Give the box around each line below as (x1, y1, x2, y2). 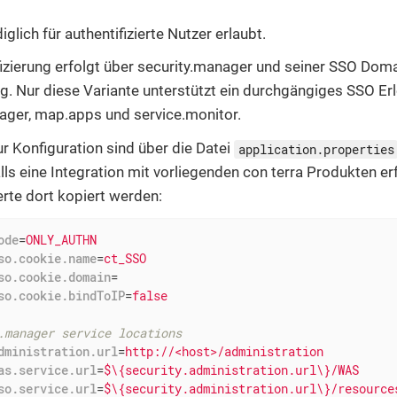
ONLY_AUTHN (25, 230, 97, 248)
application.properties (237, 140, 394, 158)
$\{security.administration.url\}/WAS (103, 361, 359, 378)
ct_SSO (103, 249, 146, 267)
